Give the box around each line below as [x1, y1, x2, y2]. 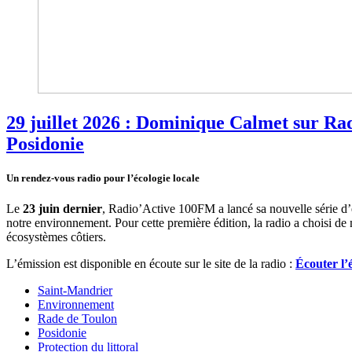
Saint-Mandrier [38, 284, 112, 298]
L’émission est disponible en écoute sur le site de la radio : [6, 257, 295, 271]
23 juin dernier [23, 202, 102, 216]
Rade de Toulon [38, 312, 117, 326]
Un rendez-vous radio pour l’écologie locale [6, 171, 200, 184]
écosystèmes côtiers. [6, 230, 106, 244]
